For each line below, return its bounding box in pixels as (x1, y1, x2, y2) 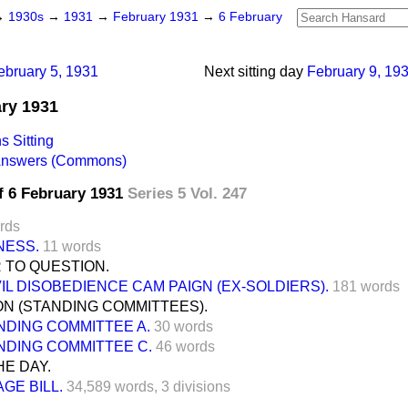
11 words (43, 238, 101, 254)
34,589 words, (66, 378, 158, 394)
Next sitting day (204, 64, 303, 79)
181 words (332, 278, 400, 294)
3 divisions (161, 378, 230, 394)
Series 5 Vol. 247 (127, 184, 247, 202)
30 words (154, 318, 213, 334)
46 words (156, 338, 215, 354)
